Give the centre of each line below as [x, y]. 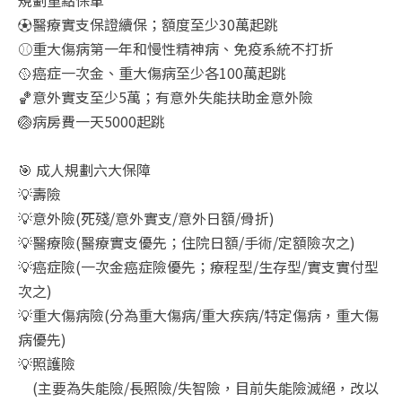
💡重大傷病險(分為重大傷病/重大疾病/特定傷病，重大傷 [198, 315]
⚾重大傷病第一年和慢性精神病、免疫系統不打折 [176, 48]
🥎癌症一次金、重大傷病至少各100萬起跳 [152, 72]
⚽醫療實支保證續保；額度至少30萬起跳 [148, 24]
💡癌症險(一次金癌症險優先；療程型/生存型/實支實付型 [198, 266]
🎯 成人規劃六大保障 [84, 169]
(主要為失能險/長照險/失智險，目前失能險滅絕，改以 [198, 387]
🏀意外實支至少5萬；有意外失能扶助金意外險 [166, 96]
